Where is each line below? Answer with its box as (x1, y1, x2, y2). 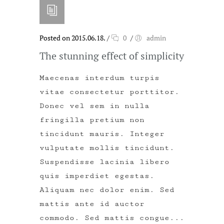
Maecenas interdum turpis (39, 73, 159, 82)
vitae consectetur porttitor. (39, 87, 179, 96)
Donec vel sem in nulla (39, 101, 149, 110)
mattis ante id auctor (39, 199, 144, 208)
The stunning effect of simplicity (39, 48, 184, 62)
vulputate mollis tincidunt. (39, 143, 174, 152)
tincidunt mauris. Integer (39, 129, 164, 138)
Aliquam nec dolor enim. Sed (39, 185, 174, 194)
